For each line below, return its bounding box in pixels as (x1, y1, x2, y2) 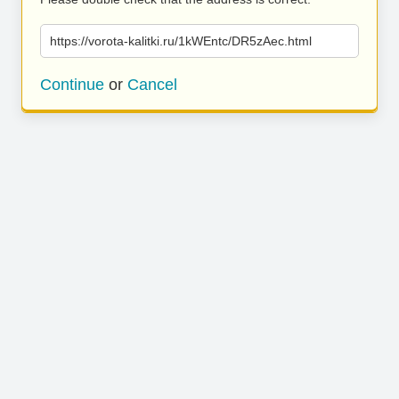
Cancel (127, 76, 177, 94)
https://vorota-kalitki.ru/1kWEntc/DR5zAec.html (50, 34, 312, 48)
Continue (40, 76, 104, 94)
